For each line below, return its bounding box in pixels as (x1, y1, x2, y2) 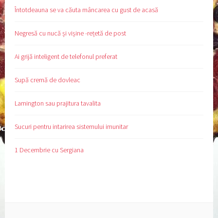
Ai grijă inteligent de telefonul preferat (15, 52, 118, 61)
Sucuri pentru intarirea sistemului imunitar (15, 122, 128, 131)
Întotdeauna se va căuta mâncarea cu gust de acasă (15, 5, 159, 15)
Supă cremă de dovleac (15, 75, 81, 85)
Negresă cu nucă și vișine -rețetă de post (15, 29, 127, 38)
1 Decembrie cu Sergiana (15, 145, 84, 154)
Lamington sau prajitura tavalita (15, 99, 101, 108)
